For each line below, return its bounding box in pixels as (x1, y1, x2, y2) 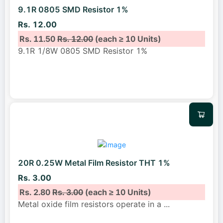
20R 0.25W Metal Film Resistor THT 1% (18, 158, 170, 168)
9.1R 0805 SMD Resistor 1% (18, 4, 128, 15)
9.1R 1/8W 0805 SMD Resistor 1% (18, 45, 147, 56)
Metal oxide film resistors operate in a (18, 199, 164, 209)
